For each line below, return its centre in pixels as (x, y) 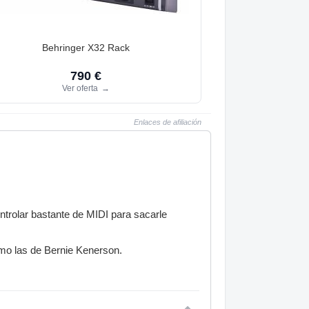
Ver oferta (81, 88)
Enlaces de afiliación (168, 122)
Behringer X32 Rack (86, 47)
